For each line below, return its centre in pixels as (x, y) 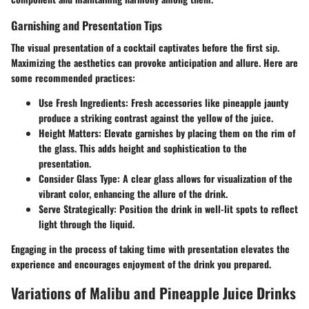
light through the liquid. (87, 223)
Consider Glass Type (78, 178)
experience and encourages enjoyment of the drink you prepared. (141, 263)
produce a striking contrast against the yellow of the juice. (156, 117)
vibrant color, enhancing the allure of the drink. (133, 193)
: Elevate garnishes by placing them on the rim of (197, 132)
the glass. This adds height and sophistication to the (143, 148)
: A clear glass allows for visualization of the (205, 178)
